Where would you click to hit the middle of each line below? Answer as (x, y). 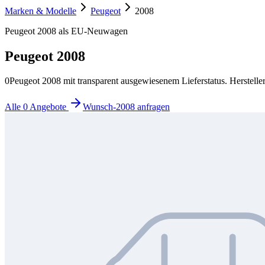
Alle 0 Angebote (37, 107)
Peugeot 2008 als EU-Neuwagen (66, 31)
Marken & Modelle (41, 11)
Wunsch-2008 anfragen (126, 107)
